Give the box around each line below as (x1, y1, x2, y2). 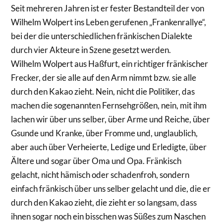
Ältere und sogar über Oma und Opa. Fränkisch (11, 155, 182, 166)
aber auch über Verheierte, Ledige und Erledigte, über (11, 141, 207, 152)
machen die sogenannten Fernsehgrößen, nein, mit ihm (11, 100, 207, 111)
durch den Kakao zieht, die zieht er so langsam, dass (11, 197, 197, 208)
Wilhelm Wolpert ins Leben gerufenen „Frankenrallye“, (11, 16, 207, 27)
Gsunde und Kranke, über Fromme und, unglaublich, (11, 127, 198, 138)
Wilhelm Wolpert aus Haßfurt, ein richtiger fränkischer (11, 58, 209, 69)
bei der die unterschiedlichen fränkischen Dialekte (11, 30, 193, 41)
